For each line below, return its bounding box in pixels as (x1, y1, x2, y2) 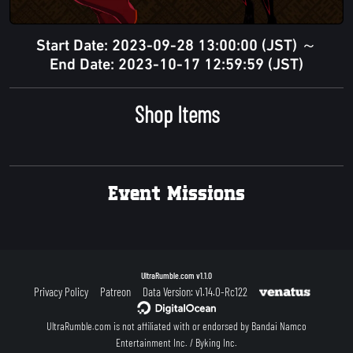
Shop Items (134, 100, 219, 128)
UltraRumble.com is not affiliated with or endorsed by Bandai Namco (46, 319, 307, 333)
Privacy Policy (33, 284, 88, 299)
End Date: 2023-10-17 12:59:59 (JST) (50, 58, 303, 73)
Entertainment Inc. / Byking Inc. (116, 336, 237, 350)
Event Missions (108, 179, 245, 206)
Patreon (99, 284, 131, 299)
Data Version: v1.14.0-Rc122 (142, 284, 247, 299)
